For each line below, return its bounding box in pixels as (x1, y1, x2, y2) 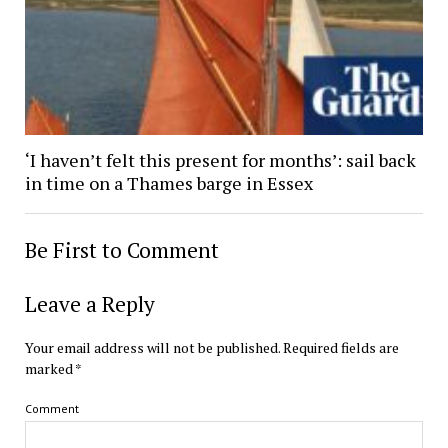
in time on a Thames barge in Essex (24, 170, 313, 195)
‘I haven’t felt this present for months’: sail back (24, 147, 416, 172)
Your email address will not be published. (24, 337, 280, 357)
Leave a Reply (24, 289, 155, 318)
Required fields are (282, 337, 399, 357)
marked (24, 358, 75, 378)
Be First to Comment (24, 235, 219, 264)
